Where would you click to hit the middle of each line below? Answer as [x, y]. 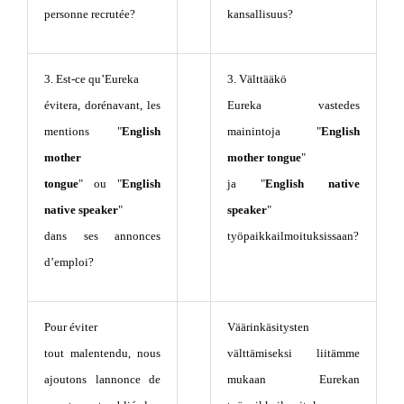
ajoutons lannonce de [102, 379]
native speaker [81, 209]
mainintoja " [274, 131]
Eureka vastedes [294, 105]
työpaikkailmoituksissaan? [293, 235]
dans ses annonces [102, 235]
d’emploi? [69, 262]
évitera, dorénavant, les [102, 105]
